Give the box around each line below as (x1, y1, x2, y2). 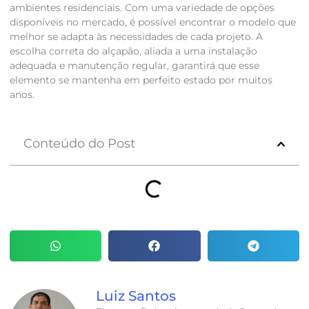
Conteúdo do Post (23, 136, 135, 152)
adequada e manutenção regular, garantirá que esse (9, 60, 259, 72)
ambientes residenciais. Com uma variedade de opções (9, 2, 275, 14)
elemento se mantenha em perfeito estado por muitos (9, 74, 272, 86)
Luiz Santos (95, 287, 176, 304)
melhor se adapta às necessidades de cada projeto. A (9, 31, 263, 43)
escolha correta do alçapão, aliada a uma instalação (9, 46, 257, 57)
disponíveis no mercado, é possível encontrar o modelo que (9, 17, 296, 28)
